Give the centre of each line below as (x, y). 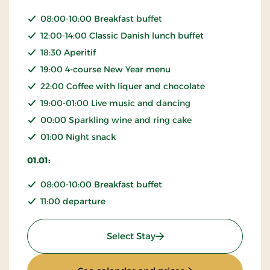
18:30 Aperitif (68, 52)
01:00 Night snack (78, 137)
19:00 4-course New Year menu (105, 69)
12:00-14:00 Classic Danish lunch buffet (122, 35)
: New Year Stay (189, 235)
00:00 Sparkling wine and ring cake (116, 120)
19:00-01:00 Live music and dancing (115, 103)
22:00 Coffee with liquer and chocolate (123, 86)
